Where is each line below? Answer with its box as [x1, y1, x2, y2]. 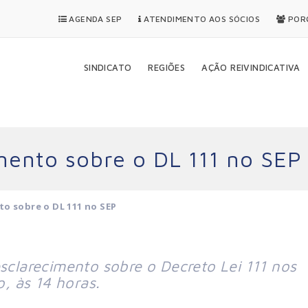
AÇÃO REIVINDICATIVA [201, 62, 300, 73]
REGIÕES [148, 62, 186, 73]
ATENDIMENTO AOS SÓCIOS [141, 14, 261, 24]
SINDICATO [83, 62, 132, 73]
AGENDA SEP [67, 14, 122, 24]
